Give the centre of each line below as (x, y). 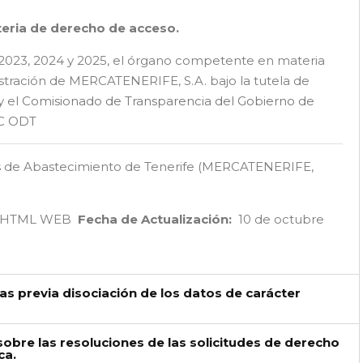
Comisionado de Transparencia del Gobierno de (168, 101)
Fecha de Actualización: (155, 219)
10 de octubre (278, 219)
